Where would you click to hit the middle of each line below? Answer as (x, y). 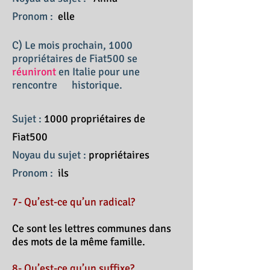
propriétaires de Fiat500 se (75, 58)
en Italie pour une (98, 72)
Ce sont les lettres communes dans (92, 228)
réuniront (34, 72)
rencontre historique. (67, 85)
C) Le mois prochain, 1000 (72, 45)
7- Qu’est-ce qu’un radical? (74, 202)
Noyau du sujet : (50, 155)
